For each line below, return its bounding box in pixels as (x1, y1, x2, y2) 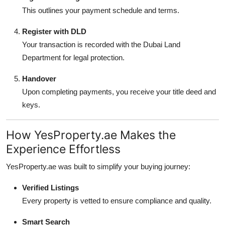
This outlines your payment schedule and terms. (22, 6, 179, 15)
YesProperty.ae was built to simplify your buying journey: (6, 162, 190, 171)
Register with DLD (22, 27, 86, 36)
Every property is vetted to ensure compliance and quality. (22, 196, 211, 205)
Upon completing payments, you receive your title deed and (22, 87, 216, 96)
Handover (22, 74, 56, 83)
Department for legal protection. (22, 53, 125, 62)
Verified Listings (22, 183, 79, 192)
